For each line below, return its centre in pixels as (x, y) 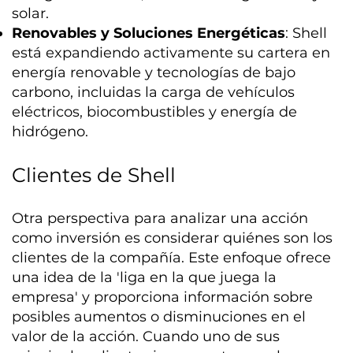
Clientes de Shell (94, 175)
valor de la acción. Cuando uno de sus (146, 336)
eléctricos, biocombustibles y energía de (155, 111)
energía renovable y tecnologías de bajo (154, 72)
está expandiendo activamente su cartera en (171, 52)
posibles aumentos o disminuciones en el (159, 316)
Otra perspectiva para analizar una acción (160, 218)
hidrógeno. (50, 131)
